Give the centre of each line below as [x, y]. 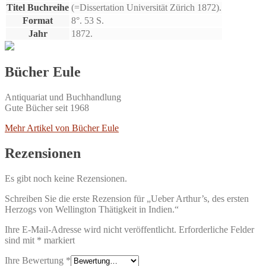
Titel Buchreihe [38, 7]
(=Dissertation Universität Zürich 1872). [146, 7]
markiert [58, 240]
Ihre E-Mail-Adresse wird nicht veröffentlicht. [91, 230]
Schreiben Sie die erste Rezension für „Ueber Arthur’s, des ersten [127, 199]
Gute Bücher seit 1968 [47, 108]
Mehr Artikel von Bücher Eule [62, 128]
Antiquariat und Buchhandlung [63, 97]
